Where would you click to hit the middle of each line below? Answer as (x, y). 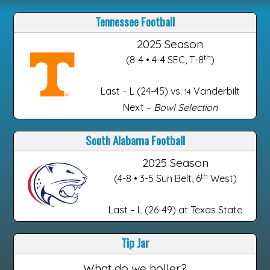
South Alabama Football (135, 140)
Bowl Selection (185, 107)
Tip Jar (135, 243)
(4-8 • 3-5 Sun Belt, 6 (157, 178)
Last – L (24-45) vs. (142, 91)
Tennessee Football (135, 22)
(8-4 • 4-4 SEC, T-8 (165, 59)
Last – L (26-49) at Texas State (175, 209)
